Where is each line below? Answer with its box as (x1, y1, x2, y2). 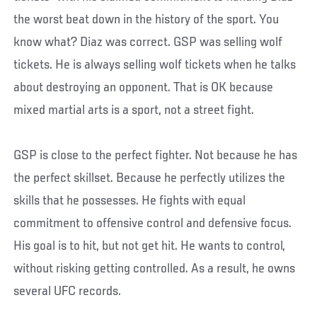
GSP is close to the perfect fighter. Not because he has (13, 149, 298, 163)
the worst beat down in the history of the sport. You (13, 13, 279, 28)
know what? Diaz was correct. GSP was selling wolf (13, 35, 283, 50)
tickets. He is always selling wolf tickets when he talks (13, 58, 296, 73)
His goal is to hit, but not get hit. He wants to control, (13, 239, 286, 254)
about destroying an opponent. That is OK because (13, 81, 274, 96)
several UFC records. (13, 284, 122, 299)
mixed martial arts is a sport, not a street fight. (13, 103, 255, 118)
